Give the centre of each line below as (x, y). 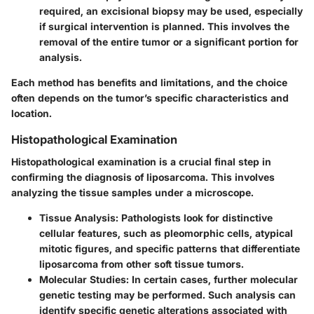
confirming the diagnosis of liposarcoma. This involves (143, 177)
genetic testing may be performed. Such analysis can (168, 295)
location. (32, 113)
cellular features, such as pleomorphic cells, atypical (166, 233)
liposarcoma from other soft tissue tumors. (142, 264)
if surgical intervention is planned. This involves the (164, 26)
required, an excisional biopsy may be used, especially (171, 11)
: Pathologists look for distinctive (194, 218)
